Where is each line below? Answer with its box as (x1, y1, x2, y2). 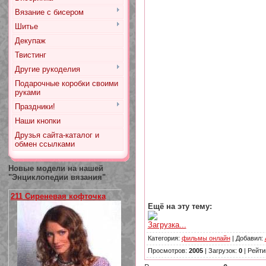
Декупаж (14, 36, 46, 45)
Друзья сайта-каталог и (14, 131, 99, 140)
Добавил (235, 235, 261, 242)
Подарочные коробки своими (14, 79, 118, 88)
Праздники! (14, 102, 55, 111)
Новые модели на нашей (8, 164, 103, 173)
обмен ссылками (14, 140, 75, 148)
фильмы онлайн (181, 235, 230, 242)
